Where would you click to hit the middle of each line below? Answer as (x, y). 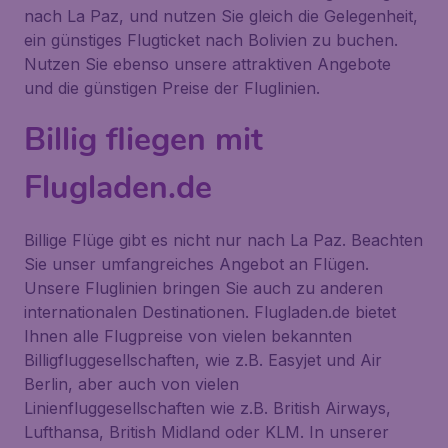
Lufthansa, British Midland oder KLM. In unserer (206, 432)
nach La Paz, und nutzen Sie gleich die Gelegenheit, (221, 16)
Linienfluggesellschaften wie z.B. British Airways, (207, 408)
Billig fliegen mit (143, 139)
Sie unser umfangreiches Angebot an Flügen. (196, 264)
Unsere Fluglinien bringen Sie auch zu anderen (203, 288)
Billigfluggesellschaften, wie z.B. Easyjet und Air (203, 360)
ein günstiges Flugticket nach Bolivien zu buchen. (211, 40)
